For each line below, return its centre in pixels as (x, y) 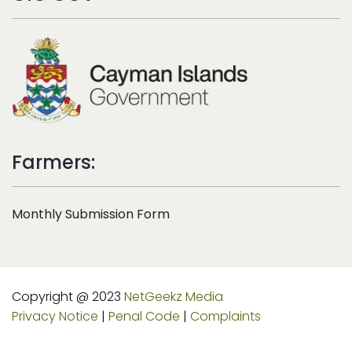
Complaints (225, 316)
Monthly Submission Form (91, 214)
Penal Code (144, 316)
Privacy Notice (55, 316)
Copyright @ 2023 (68, 296)
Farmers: (53, 162)
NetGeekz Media (174, 296)
